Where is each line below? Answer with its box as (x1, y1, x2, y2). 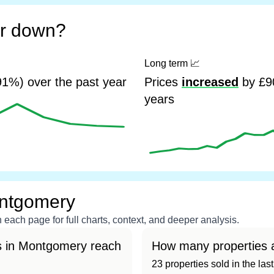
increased (182, 75, 239, 89)
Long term (144, 58, 190, 68)
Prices (144, 75, 182, 89)
